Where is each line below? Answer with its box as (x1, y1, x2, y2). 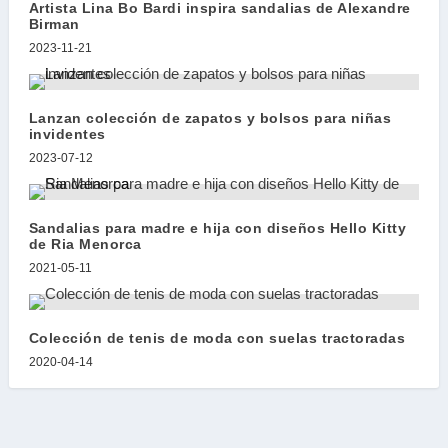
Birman (28, 15, 80, 32)
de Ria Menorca (28, 235, 142, 252)
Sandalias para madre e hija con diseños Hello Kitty (28, 219, 407, 236)
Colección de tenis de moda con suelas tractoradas (28, 329, 406, 346)
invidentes (28, 125, 106, 142)
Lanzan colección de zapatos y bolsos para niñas (28, 109, 392, 126)
